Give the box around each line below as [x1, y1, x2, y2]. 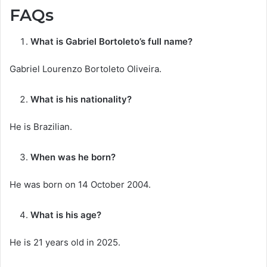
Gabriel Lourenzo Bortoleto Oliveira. [10, 63, 162, 75]
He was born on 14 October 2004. [10, 179, 151, 191]
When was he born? [30, 151, 116, 163]
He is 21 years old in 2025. [10, 237, 120, 249]
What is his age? [30, 209, 101, 221]
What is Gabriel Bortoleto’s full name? [30, 36, 193, 48]
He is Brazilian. [10, 121, 72, 133]
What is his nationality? [30, 94, 132, 105]
